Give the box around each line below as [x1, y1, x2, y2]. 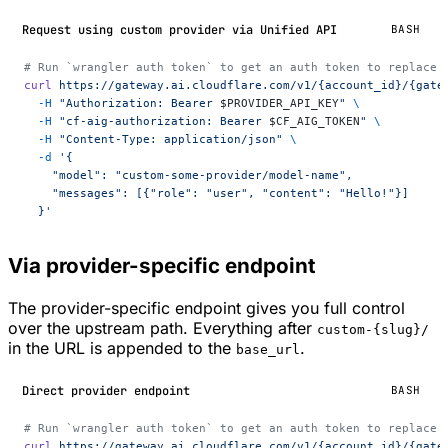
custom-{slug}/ [317, 322, 429, 338]
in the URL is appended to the [8, 338, 236, 359]
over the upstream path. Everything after [8, 318, 317, 339]
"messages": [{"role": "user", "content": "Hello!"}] [24, 186, 409, 201]
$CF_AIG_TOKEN [269, 114, 360, 129]
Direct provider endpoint [22, 382, 190, 399]
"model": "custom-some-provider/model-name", [24, 168, 353, 183]
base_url [236, 342, 300, 358]
